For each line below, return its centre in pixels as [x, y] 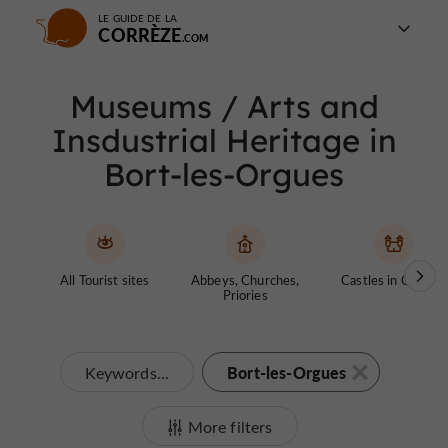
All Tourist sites [105, 279]
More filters [230, 426]
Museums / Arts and [224, 106]
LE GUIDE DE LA [137, 18]
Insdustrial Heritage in [224, 140]
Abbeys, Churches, [245, 279]
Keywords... [127, 372]
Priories [245, 294]
